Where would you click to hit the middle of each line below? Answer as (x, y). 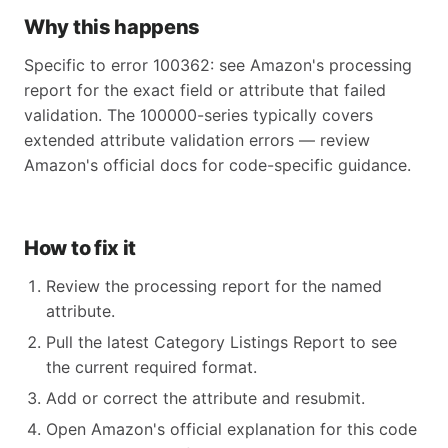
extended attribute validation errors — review (197, 140)
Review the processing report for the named (214, 286)
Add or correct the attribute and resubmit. (205, 398)
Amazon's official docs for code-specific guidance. (217, 165)
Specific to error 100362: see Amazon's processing (218, 65)
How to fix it (80, 248)
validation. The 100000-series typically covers (198, 115)
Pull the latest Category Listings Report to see (221, 342)
